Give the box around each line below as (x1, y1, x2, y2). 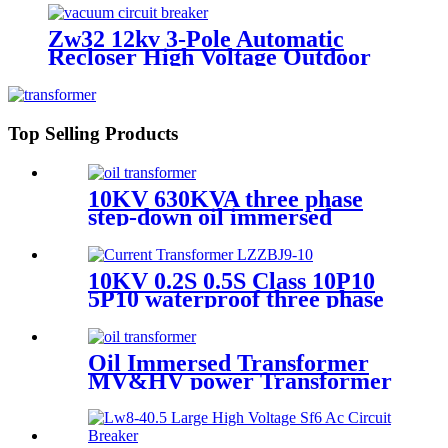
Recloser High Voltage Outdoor (48, 44, 371, 71)
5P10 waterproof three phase (88, 285, 384, 312)
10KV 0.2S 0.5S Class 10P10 (88, 267, 375, 294)
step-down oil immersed (88, 203, 332, 230)
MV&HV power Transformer (88, 367, 392, 394)
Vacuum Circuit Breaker (48, 62, 303, 89)
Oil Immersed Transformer (88, 349, 369, 376)
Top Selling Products (8, 123, 178, 145)
